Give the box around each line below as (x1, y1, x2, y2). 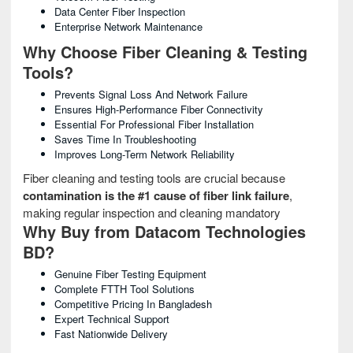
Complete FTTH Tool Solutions (54, 281, 195, 296)
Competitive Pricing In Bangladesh (54, 296, 212, 311)
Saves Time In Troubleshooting (54, 132, 196, 147)
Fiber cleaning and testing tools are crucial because (23, 169, 285, 186)
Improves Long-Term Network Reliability (54, 147, 235, 162)
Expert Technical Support (54, 311, 169, 326)
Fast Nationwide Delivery (54, 326, 168, 341)
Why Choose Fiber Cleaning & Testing (23, 40, 307, 63)
